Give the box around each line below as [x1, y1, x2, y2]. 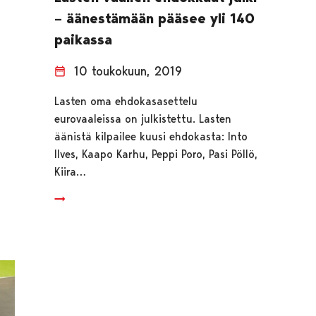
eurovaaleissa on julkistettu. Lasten [54, 112, 231, 126]
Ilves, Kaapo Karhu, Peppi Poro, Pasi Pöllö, [54, 147, 257, 162]
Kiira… [54, 165, 86, 179]
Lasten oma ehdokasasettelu [54, 95, 197, 109]
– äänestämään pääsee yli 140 [54, 10, 255, 28]
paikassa [54, 31, 112, 49]
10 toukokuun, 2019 [73, 63, 182, 79]
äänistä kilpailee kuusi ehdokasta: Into [54, 130, 248, 144]
